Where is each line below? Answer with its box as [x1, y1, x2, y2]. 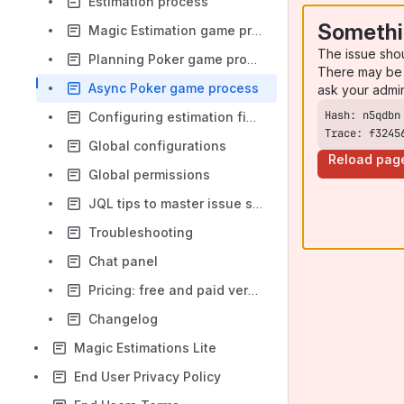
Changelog [88, 311, 158, 326]
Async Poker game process [88, 80, 259, 96]
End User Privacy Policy [74, 369, 221, 384]
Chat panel [88, 253, 158, 269]
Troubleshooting [88, 225, 193, 240]
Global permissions [88, 167, 210, 182]
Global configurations [88, 138, 226, 153]
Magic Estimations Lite [74, 340, 216, 355]
